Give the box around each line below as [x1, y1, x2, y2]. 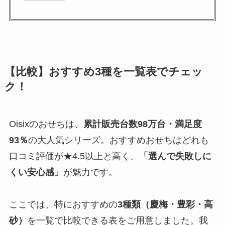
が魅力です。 [63, 167, 118, 177]
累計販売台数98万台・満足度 [83, 119, 202, 129]
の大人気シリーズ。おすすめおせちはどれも [28, 135, 209, 145]
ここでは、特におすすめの [9, 199, 118, 209]
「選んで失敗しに [139, 151, 211, 161]
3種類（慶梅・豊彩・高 [117, 199, 213, 209]
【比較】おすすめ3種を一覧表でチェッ [4, 65, 203, 78]
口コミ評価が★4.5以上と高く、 [9, 151, 139, 161]
